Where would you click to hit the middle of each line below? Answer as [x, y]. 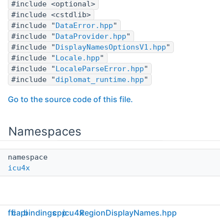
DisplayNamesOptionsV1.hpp [111, 47]
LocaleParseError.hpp [100, 69]
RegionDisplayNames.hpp [128, 213]
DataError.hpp [84, 26]
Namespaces [45, 132]
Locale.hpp [78, 58]
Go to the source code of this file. [70, 99]
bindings [40, 213]
